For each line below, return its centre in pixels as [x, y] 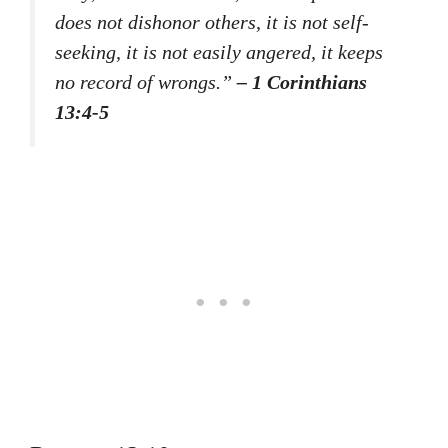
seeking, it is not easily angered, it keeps [219, 51]
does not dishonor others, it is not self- [212, 21]
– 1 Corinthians [302, 81]
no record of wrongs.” [146, 81]
